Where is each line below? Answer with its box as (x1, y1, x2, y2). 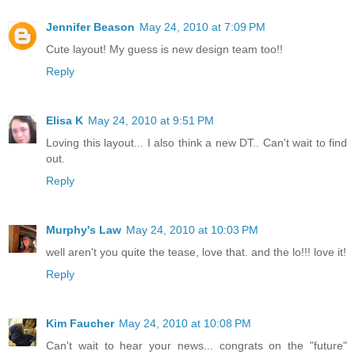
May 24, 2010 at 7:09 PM (139, 21, 265, 34)
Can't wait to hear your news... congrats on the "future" (46, 339, 347, 353)
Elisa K (46, 114, 83, 128)
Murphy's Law (46, 223, 121, 237)
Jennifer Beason (46, 21, 135, 34)
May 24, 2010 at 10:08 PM (119, 317, 251, 330)
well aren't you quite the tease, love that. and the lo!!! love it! (46, 246, 346, 259)
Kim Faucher (46, 317, 114, 330)
